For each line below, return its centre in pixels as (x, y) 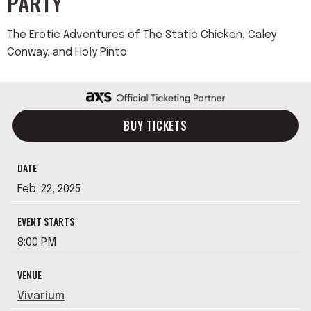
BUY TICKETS (155, 126)
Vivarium (41, 296)
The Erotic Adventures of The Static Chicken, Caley (142, 35)
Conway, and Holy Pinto (67, 52)
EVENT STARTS (46, 221)
